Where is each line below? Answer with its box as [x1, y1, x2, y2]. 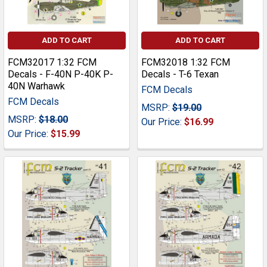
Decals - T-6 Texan [141, 69, 219, 80]
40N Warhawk [8, 80, 65, 92]
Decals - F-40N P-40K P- [8, 69, 113, 80]
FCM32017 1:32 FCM [8, 57, 97, 69]
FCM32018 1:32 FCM [141, 57, 230, 69]
